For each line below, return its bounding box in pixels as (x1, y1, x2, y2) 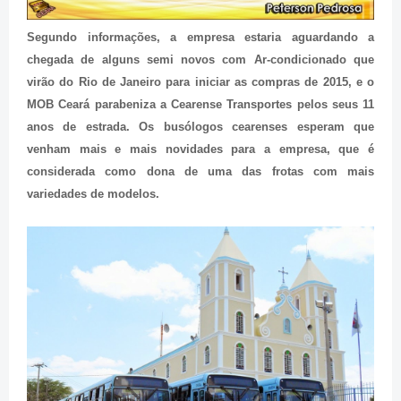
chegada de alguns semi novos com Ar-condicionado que (27, 52, 374, 66)
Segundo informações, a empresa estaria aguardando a (27, 30, 374, 44)
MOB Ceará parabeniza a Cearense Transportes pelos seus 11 (27, 97, 374, 111)
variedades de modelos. (27, 186, 159, 200)
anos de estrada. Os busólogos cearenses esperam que (27, 119, 374, 133)
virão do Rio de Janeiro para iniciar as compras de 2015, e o (27, 74, 374, 89)
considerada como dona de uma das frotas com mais (27, 164, 374, 178)
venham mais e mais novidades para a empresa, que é (27, 141, 374, 156)
